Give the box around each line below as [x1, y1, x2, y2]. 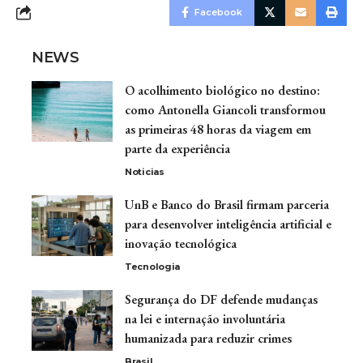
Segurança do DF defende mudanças [125, 290, 318, 308]
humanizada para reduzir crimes [125, 329, 292, 347]
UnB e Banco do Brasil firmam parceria [125, 195, 329, 213]
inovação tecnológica [125, 234, 237, 252]
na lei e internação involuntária [125, 310, 285, 327]
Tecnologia [125, 260, 180, 272]
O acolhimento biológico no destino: [125, 81, 320, 99]
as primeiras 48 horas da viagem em [125, 120, 311, 138]
